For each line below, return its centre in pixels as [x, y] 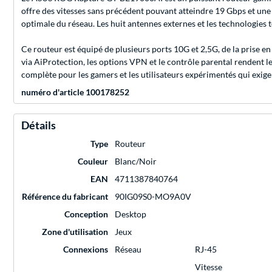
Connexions [86, 250]
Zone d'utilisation [75, 232]
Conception [86, 214]
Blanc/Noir [136, 161]
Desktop [131, 214]
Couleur [93, 161]
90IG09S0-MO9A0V [153, 197]
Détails [39, 125]
